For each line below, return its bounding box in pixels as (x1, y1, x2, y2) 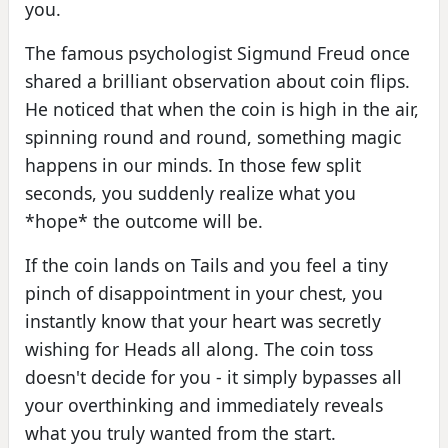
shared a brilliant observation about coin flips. (25, 68, 410, 93)
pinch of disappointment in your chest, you (25, 280, 383, 305)
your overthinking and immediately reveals (25, 392, 383, 417)
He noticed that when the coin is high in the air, (25, 96, 419, 121)
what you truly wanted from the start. (25, 420, 336, 445)
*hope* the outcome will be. (25, 208, 263, 233)
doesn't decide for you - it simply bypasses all (25, 364, 402, 389)
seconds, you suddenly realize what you (25, 180, 356, 205)
